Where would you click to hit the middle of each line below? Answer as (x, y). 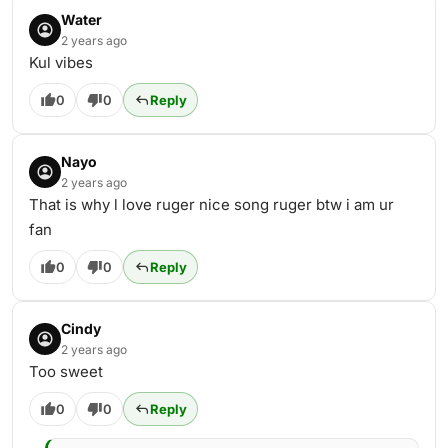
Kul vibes (61, 62)
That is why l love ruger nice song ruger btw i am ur (211, 204)
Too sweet (66, 371)
